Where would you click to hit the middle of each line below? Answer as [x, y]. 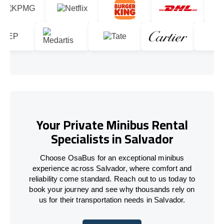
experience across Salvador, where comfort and [112, 168]
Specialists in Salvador [112, 139]
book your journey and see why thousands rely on [112, 189]
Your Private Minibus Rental [112, 125]
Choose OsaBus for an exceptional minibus [112, 157]
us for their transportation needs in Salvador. [112, 199]
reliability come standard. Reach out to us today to [112, 178]
